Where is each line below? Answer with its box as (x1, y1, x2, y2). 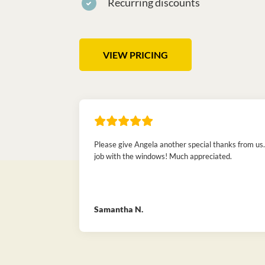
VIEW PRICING (103, 49, 169, 60)
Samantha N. (94, 203, 144, 214)
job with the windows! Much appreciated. (94, 151, 232, 161)
